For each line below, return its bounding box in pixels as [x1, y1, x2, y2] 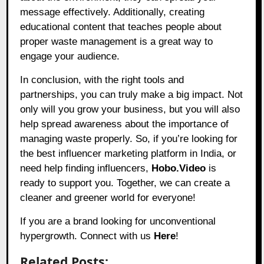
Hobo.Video [151, 163, 206, 174]
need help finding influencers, [20, 163, 152, 174]
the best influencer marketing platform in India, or [20, 148, 237, 160]
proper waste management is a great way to [20, 36, 213, 48]
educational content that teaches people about [20, 21, 222, 33]
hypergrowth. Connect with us [20, 230, 154, 242]
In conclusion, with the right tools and [20, 74, 184, 86]
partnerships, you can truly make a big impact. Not [20, 89, 243, 101]
